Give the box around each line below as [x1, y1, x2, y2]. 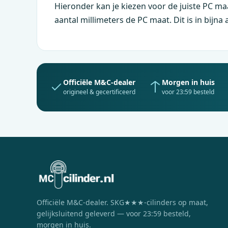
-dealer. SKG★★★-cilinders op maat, [83, 197, 208, 207]
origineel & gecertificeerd [63, 87, 135, 96]
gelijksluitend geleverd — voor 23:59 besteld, [37, 208, 191, 218]
